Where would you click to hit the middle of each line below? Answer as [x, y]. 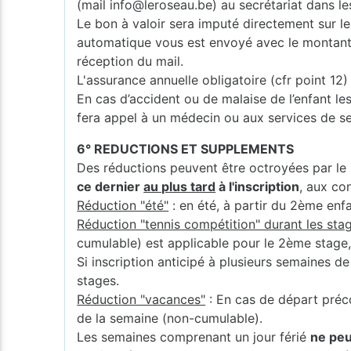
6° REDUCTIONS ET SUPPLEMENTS [186, 148]
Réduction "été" [123, 205]
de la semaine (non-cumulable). [170, 318]
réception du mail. [130, 61]
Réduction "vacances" [141, 299]
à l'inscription [258, 186]
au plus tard [180, 186]
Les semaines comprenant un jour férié [194, 337]
